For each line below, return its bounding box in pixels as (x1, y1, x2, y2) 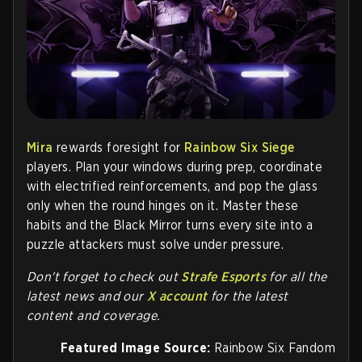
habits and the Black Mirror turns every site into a (27, 217, 314, 234)
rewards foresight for (53, 140, 184, 156)
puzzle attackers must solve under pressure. (27, 237, 284, 253)
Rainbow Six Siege (183, 140, 295, 156)
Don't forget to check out (27, 269, 182, 285)
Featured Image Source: (60, 340, 211, 356)
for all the (266, 269, 327, 285)
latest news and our (27, 288, 147, 305)
